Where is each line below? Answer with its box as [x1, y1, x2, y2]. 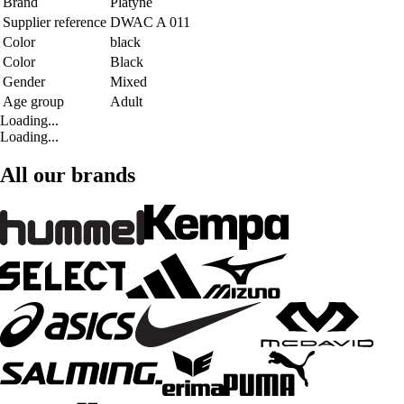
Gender [3, 73, 45, 89]
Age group [3, 93, 64, 109]
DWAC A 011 [110, 14, 190, 30]
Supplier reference [3, 14, 106, 30]
